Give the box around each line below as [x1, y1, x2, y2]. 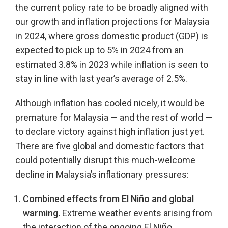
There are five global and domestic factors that [15, 140, 204, 151]
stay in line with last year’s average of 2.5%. [15, 73, 187, 84]
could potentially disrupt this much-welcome [15, 155, 195, 165]
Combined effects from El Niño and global [23, 193, 194, 204]
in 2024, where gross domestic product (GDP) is [15, 31, 208, 41]
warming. [23, 208, 60, 218]
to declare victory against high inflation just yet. [15, 126, 205, 137]
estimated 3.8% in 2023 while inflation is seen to [15, 59, 208, 70]
